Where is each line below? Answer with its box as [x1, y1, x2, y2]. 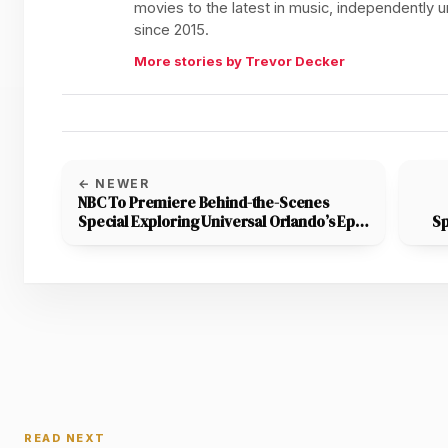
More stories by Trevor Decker [134, 52, 345, 69]
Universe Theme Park [78, 229, 229, 251]
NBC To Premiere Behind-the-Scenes [78, 191, 329, 213]
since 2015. [134, 20, 209, 39]
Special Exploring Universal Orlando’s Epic [78, 210, 367, 232]
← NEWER [78, 175, 150, 191]
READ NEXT [24, 430, 106, 445]
